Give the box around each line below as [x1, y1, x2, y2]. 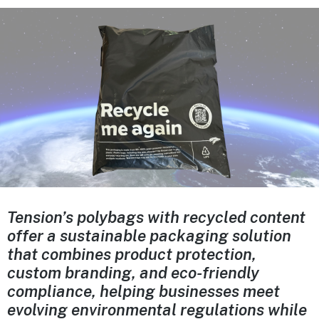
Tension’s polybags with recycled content [7, 207, 305, 226]
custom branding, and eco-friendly [7, 263, 259, 282]
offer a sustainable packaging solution [7, 226, 291, 245]
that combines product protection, [7, 244, 256, 263]
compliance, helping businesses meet [7, 281, 280, 300]
